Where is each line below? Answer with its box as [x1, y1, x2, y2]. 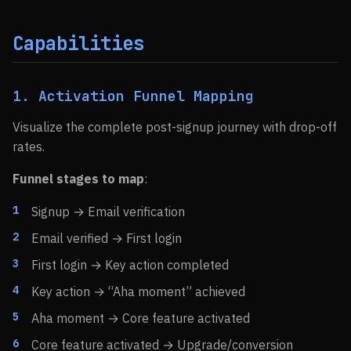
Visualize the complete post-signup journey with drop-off [13, 119, 337, 135]
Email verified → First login [31, 230, 182, 246]
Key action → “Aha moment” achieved [31, 284, 245, 299]
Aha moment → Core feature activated [31, 310, 250, 326]
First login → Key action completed [31, 257, 229, 273]
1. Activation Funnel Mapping [13, 87, 254, 105]
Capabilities [13, 31, 144, 56]
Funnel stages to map [13, 171, 144, 186]
